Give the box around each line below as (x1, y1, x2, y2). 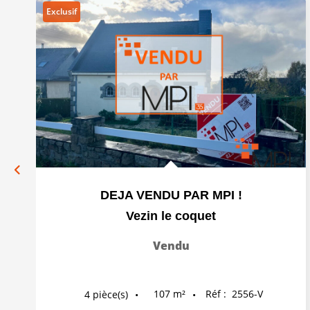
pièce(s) (93, 287, 128, 301)
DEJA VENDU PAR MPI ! (100, 188, 242, 203)
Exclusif (46, 6, 77, 18)
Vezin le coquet (126, 209, 216, 224)
